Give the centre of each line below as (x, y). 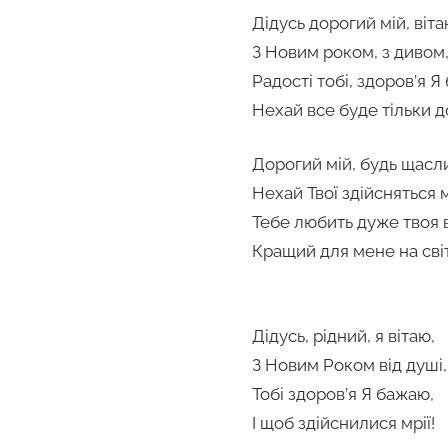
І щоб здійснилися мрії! (343, 423)
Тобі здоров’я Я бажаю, (343, 394)
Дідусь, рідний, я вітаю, (343, 336)
